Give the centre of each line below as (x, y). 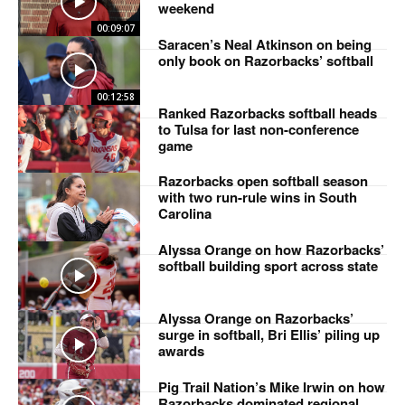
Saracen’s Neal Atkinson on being (264, 44)
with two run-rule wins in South (257, 198)
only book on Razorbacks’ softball (265, 60)
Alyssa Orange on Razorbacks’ (255, 319)
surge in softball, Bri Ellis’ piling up (268, 335)
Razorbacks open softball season (263, 181)
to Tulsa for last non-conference (258, 129)
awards (181, 351)
